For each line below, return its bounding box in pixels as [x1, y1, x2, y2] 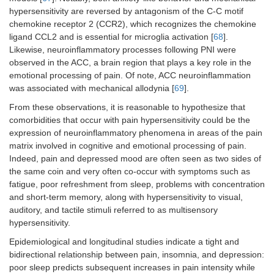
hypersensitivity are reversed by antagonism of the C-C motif [9, 6, 243, 17]
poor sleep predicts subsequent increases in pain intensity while [9, 262, 255, 273]
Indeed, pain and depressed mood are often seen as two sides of [9, 154, 261, 164]
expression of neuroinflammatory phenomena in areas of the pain [9, 128, 262, 138]
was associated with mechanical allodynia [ [9, 83, 174, 94]
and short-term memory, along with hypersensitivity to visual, [9, 192, 243, 202]
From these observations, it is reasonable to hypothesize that [9, 102, 245, 113]
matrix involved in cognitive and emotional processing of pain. [9, 141, 246, 151]
